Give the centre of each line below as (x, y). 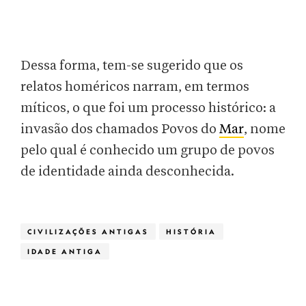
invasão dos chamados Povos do (120, 129)
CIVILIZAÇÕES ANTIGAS (88, 232)
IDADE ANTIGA (65, 251)
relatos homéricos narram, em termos (135, 87)
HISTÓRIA (191, 232)
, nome (265, 129)
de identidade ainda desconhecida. (127, 172)
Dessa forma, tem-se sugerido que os (132, 66)
